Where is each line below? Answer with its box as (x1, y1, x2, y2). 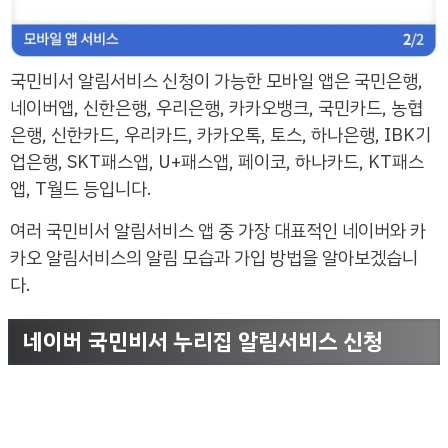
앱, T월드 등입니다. (10, 175, 152, 203)
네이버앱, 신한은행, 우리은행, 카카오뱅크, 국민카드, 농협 (10, 94, 423, 122)
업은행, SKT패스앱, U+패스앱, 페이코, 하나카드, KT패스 (10, 148, 424, 176)
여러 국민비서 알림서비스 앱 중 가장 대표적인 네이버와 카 (10, 217, 426, 245)
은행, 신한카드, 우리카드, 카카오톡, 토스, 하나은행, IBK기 (10, 121, 431, 149)
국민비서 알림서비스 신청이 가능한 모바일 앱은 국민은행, (10, 67, 423, 95)
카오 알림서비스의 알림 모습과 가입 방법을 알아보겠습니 (10, 244, 418, 272)
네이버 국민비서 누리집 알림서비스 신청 (23, 325, 383, 359)
